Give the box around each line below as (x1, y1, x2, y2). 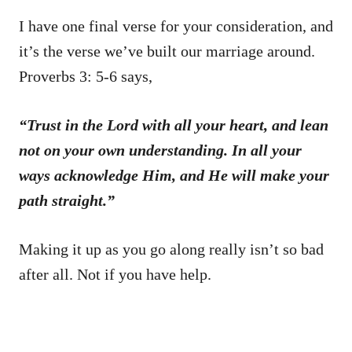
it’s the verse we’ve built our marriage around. (19, 42, 315, 60)
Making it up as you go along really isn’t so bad (19, 240, 324, 258)
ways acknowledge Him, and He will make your (19, 166, 329, 184)
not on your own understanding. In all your (19, 141, 302, 159)
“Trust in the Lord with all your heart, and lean (19, 115, 328, 134)
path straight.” (19, 191, 115, 209)
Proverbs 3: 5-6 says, (19, 67, 152, 85)
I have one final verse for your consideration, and (19, 16, 333, 35)
